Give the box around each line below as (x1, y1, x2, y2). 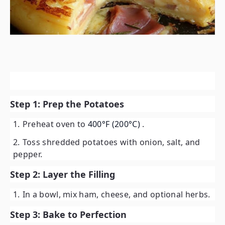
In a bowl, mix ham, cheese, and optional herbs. (22, 189, 210, 200)
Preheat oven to (22, 119, 88, 130)
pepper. (13, 149, 43, 160)
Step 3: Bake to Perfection (10, 208, 127, 221)
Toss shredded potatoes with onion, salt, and (22, 137, 200, 148)
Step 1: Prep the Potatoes (10, 98, 124, 110)
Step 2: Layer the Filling (10, 168, 115, 181)
